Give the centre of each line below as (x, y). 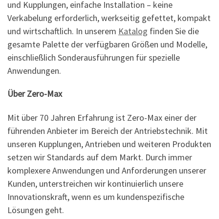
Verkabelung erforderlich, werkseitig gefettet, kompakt (109, 18)
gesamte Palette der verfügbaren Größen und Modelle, (107, 44)
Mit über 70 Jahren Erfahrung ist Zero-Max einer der (102, 118)
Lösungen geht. (36, 210)
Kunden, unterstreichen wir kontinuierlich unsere (95, 184)
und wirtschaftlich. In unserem (63, 31)
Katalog (133, 31)
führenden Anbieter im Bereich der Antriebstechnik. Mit (108, 131)
